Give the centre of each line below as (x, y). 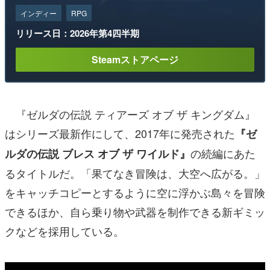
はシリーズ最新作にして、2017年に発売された (120, 133)
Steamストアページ (135, 60)
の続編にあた (223, 153)
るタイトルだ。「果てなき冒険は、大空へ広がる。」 (135, 173)
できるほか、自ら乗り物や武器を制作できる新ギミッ (135, 212)
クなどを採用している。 (64, 231)
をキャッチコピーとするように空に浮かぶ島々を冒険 (135, 193)
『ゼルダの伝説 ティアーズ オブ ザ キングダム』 (130, 114)
